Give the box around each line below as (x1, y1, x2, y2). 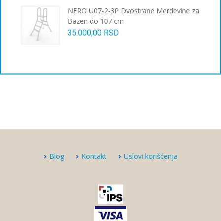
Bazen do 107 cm (68, 16, 124, 26)
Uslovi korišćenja (123, 151, 178, 161)
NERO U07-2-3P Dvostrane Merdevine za (68, 6, 199, 16)
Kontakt (81, 151, 107, 161)
